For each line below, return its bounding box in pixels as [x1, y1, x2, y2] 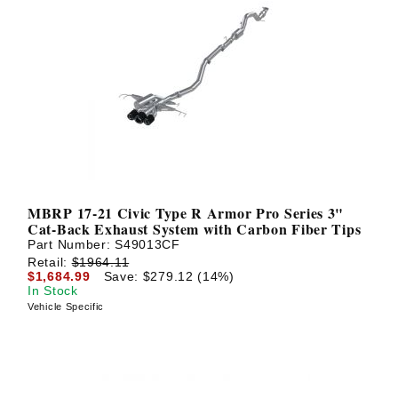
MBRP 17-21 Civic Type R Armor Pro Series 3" [28, 203, 345, 224]
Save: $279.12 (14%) [103, 268, 235, 283]
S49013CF [115, 237, 180, 252]
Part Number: [28, 237, 115, 252]
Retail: [28, 254, 72, 269]
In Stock [28, 283, 78, 298]
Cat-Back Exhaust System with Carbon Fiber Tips [28, 219, 362, 240]
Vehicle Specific [28, 300, 105, 312]
